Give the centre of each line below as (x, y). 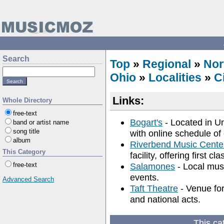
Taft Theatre (154, 188)
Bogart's (146, 122)
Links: (128, 101)
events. (144, 177)
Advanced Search (28, 179)
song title (26, 131)
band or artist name (41, 122)
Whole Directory (27, 100)
